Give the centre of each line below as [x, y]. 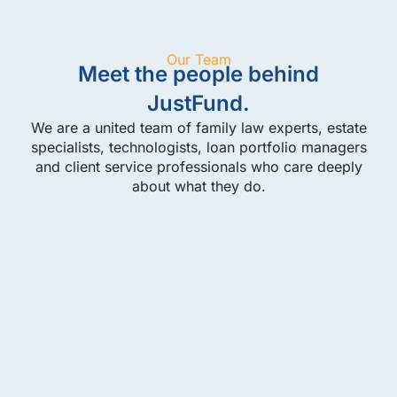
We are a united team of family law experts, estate [198, 128]
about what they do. [198, 186]
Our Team [198, 59]
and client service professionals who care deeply [198, 167]
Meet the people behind [198, 74]
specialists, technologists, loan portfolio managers [198, 147]
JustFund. [198, 103]
